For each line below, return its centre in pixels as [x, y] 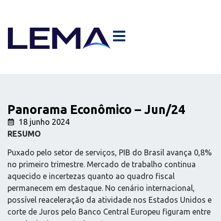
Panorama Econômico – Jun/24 [96, 110]
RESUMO [24, 134]
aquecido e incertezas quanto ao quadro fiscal [91, 176]
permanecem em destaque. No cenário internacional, [101, 188]
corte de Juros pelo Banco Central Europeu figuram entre [109, 212]
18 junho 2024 [44, 122]
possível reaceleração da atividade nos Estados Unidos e [110, 200]
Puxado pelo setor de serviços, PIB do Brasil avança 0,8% [110, 153]
